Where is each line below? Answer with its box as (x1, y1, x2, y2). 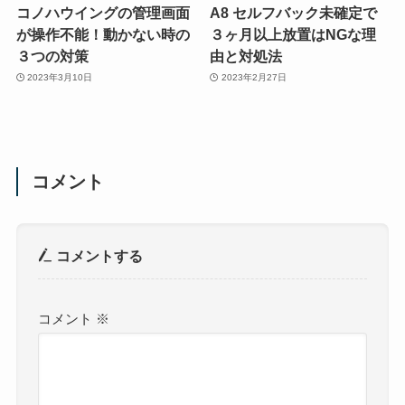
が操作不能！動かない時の (15, 25, 190, 42)
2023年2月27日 (221, 72, 287, 83)
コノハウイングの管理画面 (15, 4, 190, 21)
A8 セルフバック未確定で (210, 4, 378, 21)
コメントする (52, 248, 144, 265)
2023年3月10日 (27, 72, 93, 83)
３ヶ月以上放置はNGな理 (210, 25, 377, 42)
